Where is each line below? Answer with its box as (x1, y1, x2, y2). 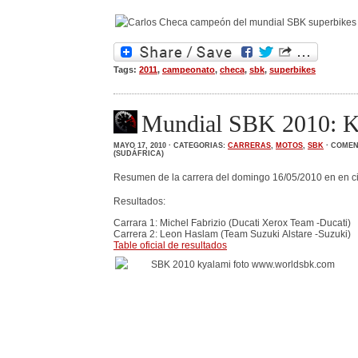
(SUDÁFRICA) (113, 149, 164, 157)
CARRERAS (228, 141, 271, 149)
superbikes (269, 65, 316, 74)
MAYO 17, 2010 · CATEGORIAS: (113, 141, 228, 149)
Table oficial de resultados (113, 240, 227, 251)
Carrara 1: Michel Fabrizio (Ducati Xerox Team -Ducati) (113, 217, 351, 229)
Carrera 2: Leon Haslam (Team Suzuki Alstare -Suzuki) (113, 229, 351, 240)
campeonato (162, 65, 215, 74)
